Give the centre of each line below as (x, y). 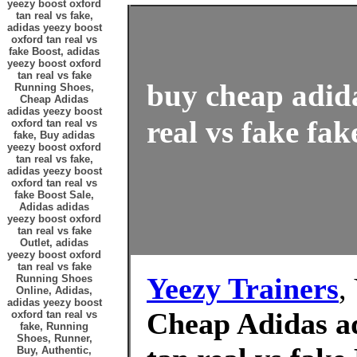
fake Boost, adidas (54, 51)
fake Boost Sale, (54, 195)
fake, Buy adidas (54, 135)
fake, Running (54, 326)
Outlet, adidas (54, 243)
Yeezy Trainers (243, 288)
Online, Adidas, (54, 290)
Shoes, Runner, (54, 338)
